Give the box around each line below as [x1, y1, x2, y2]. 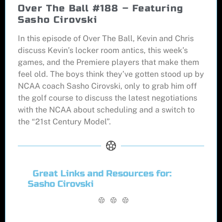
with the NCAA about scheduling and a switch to [18, 105, 195, 115]
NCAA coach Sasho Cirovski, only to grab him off [18, 81, 197, 91]
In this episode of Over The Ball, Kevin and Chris [18, 34, 194, 44]
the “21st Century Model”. [18, 117, 111, 127]
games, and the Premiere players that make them [18, 57, 199, 67]
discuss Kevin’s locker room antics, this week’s [18, 46, 188, 55]
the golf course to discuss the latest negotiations [18, 93, 197, 103]
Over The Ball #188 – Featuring [18, 2, 184, 14]
